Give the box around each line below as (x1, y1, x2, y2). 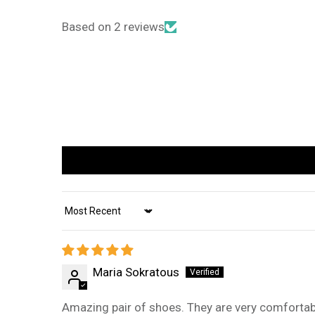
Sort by (61, 210, 98, 225)
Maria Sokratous (93, 265, 179, 280)
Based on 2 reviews (62, 20, 165, 34)
